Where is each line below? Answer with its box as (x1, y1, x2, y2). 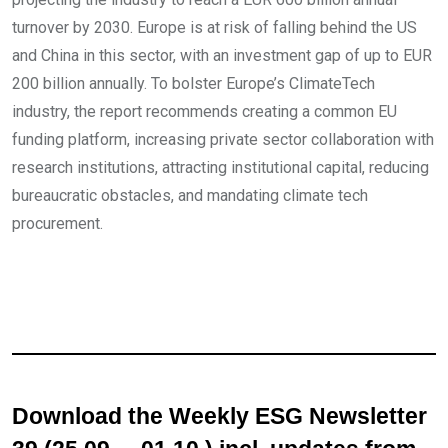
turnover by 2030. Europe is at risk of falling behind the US (12, 18, 417, 38)
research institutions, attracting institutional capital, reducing (12, 158, 429, 178)
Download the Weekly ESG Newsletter (12, 404, 427, 430)
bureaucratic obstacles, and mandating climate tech (12, 186, 368, 206)
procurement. (12, 214, 103, 234)
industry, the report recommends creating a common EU (12, 102, 397, 122)
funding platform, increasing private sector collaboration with (12, 130, 434, 150)
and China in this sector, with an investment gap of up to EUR (12, 46, 432, 66)
